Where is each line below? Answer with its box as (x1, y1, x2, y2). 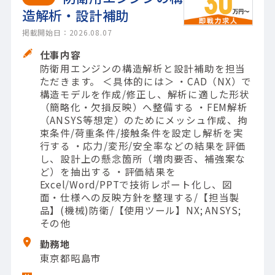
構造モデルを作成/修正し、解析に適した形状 (39, 87, 250, 101)
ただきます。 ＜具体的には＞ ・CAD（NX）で (39, 74, 252, 88)
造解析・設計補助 (21, 6, 130, 25)
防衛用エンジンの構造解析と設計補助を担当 (39, 61, 246, 76)
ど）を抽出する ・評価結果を (39, 165, 176, 179)
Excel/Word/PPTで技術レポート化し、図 (39, 177, 233, 192)
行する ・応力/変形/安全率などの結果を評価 (39, 139, 246, 153)
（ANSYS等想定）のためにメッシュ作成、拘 (39, 113, 248, 127)
